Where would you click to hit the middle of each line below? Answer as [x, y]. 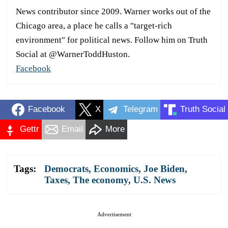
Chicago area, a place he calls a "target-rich [94, 25]
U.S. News [154, 180]
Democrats [66, 168]
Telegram [140, 109]
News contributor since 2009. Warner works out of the [113, 11]
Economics [116, 168]
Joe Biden [164, 168]
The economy [101, 180]
